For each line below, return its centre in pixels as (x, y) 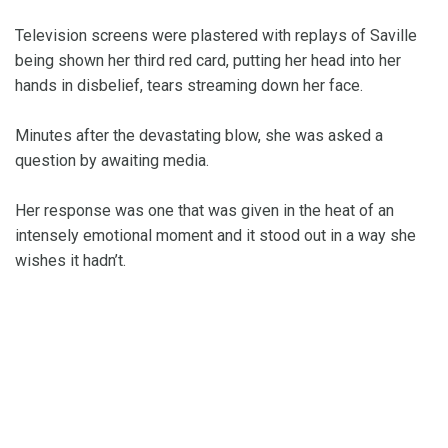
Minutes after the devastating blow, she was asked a (199, 135)
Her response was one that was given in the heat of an (204, 210)
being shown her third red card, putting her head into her (208, 60)
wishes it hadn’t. (70, 260)
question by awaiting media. (114, 160)
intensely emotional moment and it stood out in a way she (215, 235)
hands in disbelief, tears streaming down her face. (189, 85)
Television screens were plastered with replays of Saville (216, 35)
